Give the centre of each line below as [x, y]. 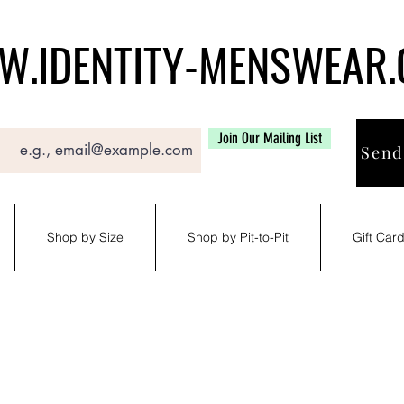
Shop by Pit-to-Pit [238, 237]
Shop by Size [85, 237]
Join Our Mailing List [270, 138]
